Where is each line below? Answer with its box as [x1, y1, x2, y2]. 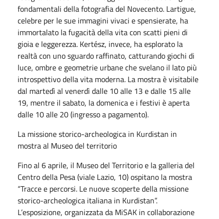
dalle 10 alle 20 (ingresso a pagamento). [18, 108, 149, 120]
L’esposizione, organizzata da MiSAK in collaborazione [18, 206, 195, 218]
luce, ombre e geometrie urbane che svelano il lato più [18, 61, 197, 73]
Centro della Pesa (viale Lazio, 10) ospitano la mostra [18, 171, 192, 183]
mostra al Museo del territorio [18, 139, 117, 152]
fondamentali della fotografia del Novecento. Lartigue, [18, 2, 196, 15]
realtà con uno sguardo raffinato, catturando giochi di [18, 49, 195, 62]
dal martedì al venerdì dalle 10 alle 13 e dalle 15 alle [18, 85, 191, 97]
